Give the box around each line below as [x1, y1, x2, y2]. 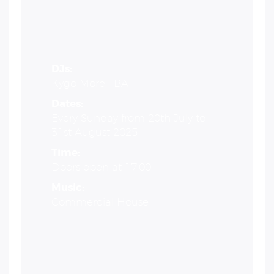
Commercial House [51, 196, 149, 209]
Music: [51, 183, 84, 193]
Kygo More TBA [51, 77, 128, 90]
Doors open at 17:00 [51, 161, 151, 174]
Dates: [51, 99, 83, 109]
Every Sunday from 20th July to [51, 112, 206, 125]
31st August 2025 [51, 126, 138, 139]
